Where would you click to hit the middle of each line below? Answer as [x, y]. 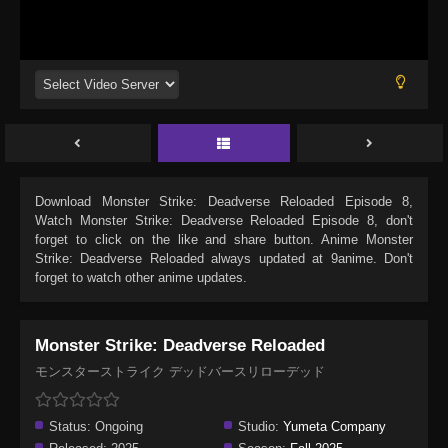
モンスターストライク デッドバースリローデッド [180, 372]
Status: [70, 427]
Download [68, 202]
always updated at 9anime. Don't [308, 259]
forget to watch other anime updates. [141, 278]
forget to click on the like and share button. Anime [200, 240]
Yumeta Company [334, 427]
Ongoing [117, 427]
